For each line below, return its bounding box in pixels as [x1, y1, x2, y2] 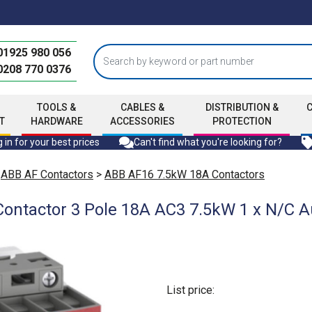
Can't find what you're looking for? [133, 136, 282, 148]
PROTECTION [212, 116, 272, 127]
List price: [166, 283, 214, 297]
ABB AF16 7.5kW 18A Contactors [104, 167, 265, 181]
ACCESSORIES [109, 116, 175, 127]
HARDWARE [30, 116, 83, 127]
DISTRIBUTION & [205, 102, 279, 113]
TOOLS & [37, 102, 77, 113]
